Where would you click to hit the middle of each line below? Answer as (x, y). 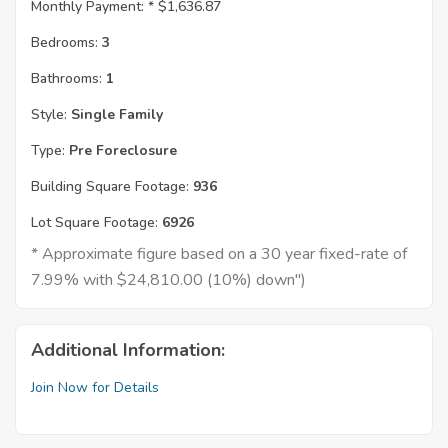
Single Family (115, 115)
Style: (49, 115)
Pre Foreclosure (121, 151)
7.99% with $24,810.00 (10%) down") (168, 280)
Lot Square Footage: (94, 223)
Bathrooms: (66, 79)
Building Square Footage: (110, 187)
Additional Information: (128, 350)
